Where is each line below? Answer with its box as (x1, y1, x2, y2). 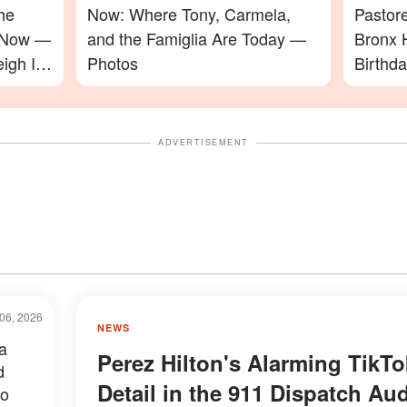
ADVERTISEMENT (158, 136, 249, 148)
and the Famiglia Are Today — (87, 26, 306, 50)
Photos (87, 51, 138, 74)
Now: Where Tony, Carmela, (87, 2, 291, 25)
